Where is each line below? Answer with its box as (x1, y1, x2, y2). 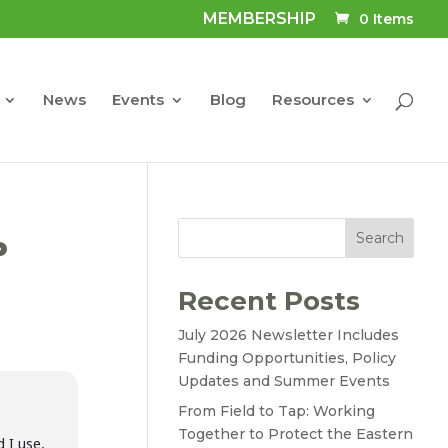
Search (355, 229, 404, 247)
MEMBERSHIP (203, 8, 317, 28)
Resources (272, 89, 355, 109)
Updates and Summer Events (177, 372, 390, 390)
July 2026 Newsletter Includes (177, 326, 399, 344)
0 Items (359, 9, 415, 28)
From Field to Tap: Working (177, 402, 375, 420)
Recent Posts (177, 285, 360, 317)
